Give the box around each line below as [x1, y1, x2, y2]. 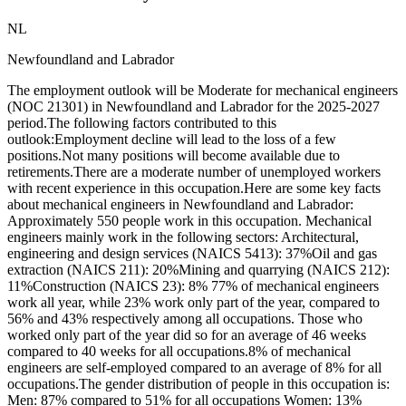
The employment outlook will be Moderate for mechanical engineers [7, 82, 398, 99]
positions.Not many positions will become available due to [7, 148, 340, 164]
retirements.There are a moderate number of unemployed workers [7, 164, 381, 180]
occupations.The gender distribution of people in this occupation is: [7, 376, 390, 392]
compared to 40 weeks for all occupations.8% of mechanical [7, 343, 351, 360]
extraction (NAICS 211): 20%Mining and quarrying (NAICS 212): [7, 262, 390, 278]
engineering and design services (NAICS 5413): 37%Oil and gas [7, 246, 377, 262]
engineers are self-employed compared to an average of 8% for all [7, 360, 382, 376]
